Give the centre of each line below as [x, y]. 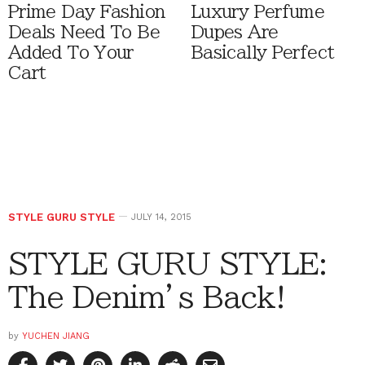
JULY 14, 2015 [161, 218]
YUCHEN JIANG [56, 336]
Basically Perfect [263, 53]
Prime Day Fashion [87, 12]
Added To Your [71, 53]
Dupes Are [235, 33]
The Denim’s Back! [147, 297]
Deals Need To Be [84, 33]
